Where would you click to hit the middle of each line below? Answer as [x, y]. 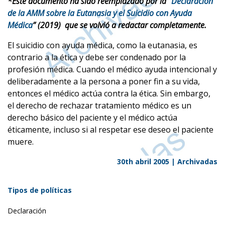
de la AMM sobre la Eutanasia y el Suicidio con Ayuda [100, 13]
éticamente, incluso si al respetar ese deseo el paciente [110, 130]
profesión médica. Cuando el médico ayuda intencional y [112, 70]
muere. [21, 142]
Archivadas [197, 162]
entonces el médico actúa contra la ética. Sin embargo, [109, 94]
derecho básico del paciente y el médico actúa [92, 118]
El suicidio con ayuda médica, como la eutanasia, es [102, 45]
